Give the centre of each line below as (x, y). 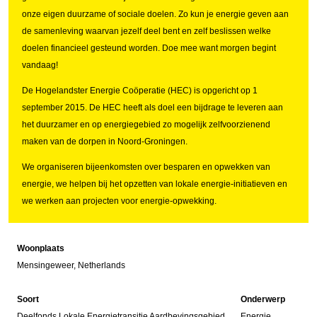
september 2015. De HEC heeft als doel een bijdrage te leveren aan (152, 108)
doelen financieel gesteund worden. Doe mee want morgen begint (149, 48)
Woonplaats (41, 249)
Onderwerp (263, 300)
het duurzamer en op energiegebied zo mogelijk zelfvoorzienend (146, 125)
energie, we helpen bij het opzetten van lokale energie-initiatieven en (154, 184)
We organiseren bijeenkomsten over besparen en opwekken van (146, 167)
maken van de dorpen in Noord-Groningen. (104, 142)
